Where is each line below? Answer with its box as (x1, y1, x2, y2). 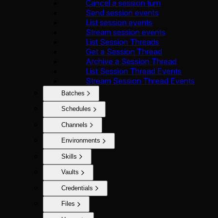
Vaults (61, 168, 79, 176)
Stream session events (86, 27, 165, 37)
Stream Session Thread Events (86, 75, 195, 86)
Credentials (61, 184, 93, 192)
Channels (61, 121, 88, 128)
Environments (61, 137, 100, 145)
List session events (86, 17, 152, 27)
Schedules (61, 105, 91, 113)
